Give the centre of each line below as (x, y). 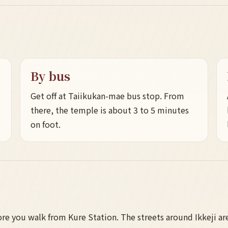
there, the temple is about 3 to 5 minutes (110, 110)
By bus (51, 76)
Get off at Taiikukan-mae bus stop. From (108, 96)
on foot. (46, 124)
